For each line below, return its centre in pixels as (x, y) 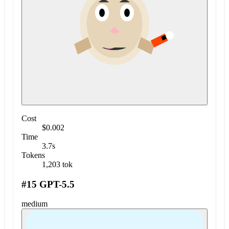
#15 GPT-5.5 (48, 184)
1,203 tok (57, 164)
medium (35, 204)
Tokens (33, 155)
